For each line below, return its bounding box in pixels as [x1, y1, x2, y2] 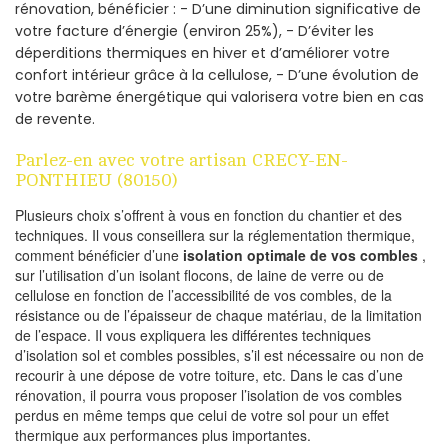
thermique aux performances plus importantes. [15, 424, 311, 445]
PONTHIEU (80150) [15, 169, 177, 190]
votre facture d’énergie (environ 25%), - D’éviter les [15, 20, 374, 41]
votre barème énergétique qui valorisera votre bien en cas [15, 86, 424, 107]
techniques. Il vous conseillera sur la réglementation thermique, [15, 224, 415, 245]
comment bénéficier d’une [15, 244, 183, 265]
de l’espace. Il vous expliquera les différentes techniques [15, 324, 371, 345]
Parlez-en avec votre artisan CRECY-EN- [15, 149, 348, 170]
